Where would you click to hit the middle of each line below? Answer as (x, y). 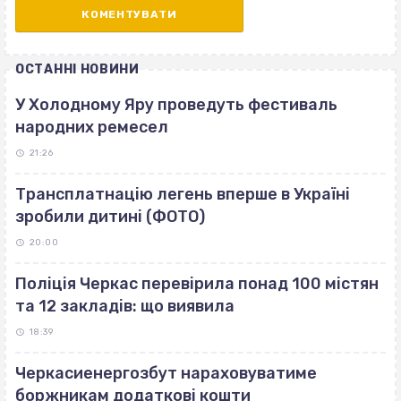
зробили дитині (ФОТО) (110, 217)
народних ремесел (92, 128)
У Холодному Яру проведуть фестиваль (176, 105)
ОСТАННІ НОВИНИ (77, 70)
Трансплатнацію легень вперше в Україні (183, 195)
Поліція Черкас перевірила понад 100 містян (197, 284)
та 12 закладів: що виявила (125, 307)
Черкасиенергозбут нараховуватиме (166, 374)
